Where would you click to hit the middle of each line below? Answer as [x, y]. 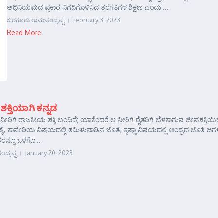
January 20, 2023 [49, 153]
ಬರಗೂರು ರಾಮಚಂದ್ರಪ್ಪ [36, 20]
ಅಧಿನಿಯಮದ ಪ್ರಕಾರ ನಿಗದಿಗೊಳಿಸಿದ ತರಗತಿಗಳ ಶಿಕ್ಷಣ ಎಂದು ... [88, 7]
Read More [24, 33]
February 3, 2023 [96, 20]
